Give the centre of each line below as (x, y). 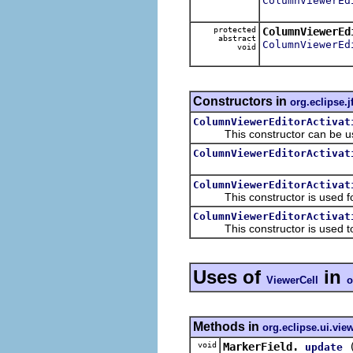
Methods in (228, 326)
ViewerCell (292, 280)
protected (235, 29)
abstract (237, 38)
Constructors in (242, 101)
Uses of (230, 277)
